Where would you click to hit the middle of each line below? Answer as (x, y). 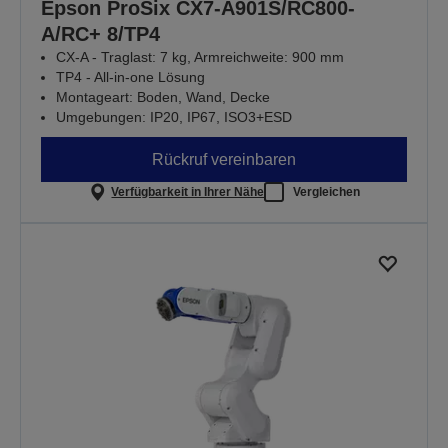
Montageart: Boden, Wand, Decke (163, 97)
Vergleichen (327, 191)
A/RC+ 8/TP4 (100, 34)
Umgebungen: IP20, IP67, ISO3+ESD (174, 117)
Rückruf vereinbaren (224, 159)
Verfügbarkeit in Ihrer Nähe (188, 191)
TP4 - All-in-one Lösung (130, 77)
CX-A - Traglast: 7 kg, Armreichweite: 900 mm (200, 57)
